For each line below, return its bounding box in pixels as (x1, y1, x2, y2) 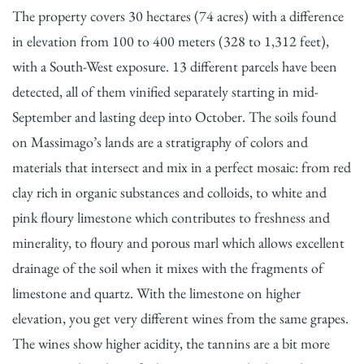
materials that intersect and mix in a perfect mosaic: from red (12, 158, 351, 176)
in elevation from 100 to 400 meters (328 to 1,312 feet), (12, 32, 329, 50)
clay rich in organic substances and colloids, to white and (12, 183, 327, 201)
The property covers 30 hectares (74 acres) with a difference (12, 6, 344, 25)
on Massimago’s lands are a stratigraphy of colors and (12, 132, 308, 151)
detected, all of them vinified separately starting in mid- (12, 82, 318, 101)
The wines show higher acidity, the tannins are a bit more (12, 334, 330, 353)
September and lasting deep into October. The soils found (12, 107, 336, 126)
